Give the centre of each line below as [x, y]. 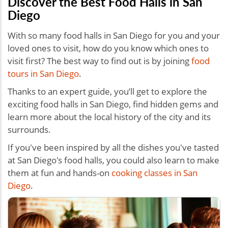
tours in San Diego [43, 73]
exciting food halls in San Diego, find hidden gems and [113, 104]
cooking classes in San [154, 173]
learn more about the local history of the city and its [109, 117]
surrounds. [30, 129]
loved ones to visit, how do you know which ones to [108, 48]
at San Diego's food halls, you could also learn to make [113, 160]
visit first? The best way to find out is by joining [99, 61]
